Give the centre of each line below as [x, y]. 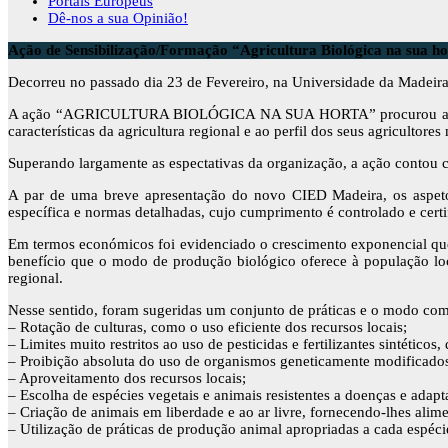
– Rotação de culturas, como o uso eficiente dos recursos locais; [207, 327]
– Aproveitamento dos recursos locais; [127, 378]
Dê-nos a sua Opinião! [118, 18]
